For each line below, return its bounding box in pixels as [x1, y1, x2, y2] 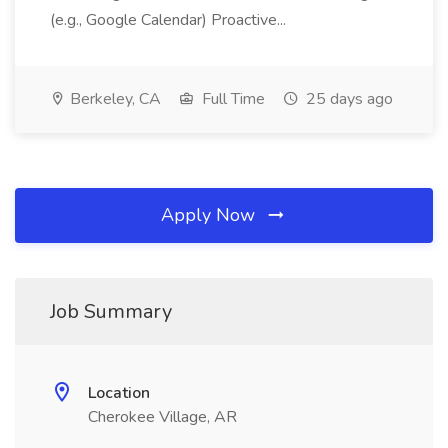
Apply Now [161, 203, 260, 227]
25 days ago [302, 88, 393, 110]
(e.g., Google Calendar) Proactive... [50, 9, 290, 31]
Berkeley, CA [66, 88, 161, 110]
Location [88, 382, 150, 404]
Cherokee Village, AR [88, 406, 237, 428]
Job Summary [50, 298, 172, 325]
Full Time [198, 88, 265, 110]
